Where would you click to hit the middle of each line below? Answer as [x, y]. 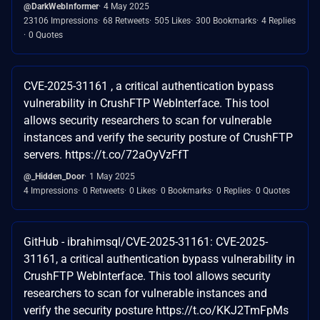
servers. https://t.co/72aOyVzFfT [106, 154]
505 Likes [172, 20]
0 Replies [234, 190]
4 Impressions [51, 190]
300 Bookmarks [226, 20]
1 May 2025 [112, 176]
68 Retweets [126, 20]
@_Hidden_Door [54, 176]
